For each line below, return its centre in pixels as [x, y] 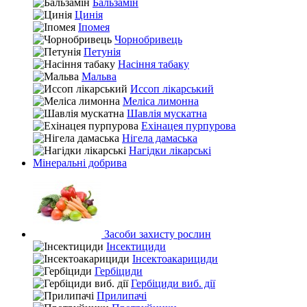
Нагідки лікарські [170, 150]
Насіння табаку [153, 64]
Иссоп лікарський [172, 89]
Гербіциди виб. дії [173, 283]
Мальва [99, 76]
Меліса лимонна [161, 101]
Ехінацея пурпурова [188, 126]
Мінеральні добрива [80, 163]
